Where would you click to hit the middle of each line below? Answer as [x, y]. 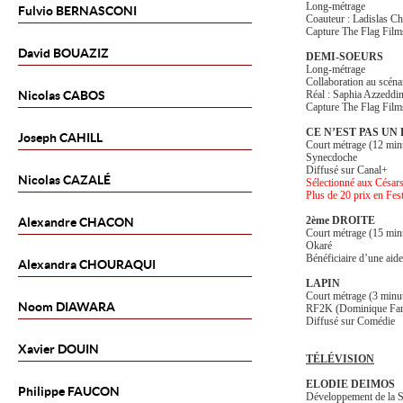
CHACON [105, 222]
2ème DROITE [340, 220]
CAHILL [80, 138]
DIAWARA [84, 307]
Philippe [41, 391]
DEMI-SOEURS [345, 57]
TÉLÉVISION [340, 359]
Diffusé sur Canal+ [347, 170]
